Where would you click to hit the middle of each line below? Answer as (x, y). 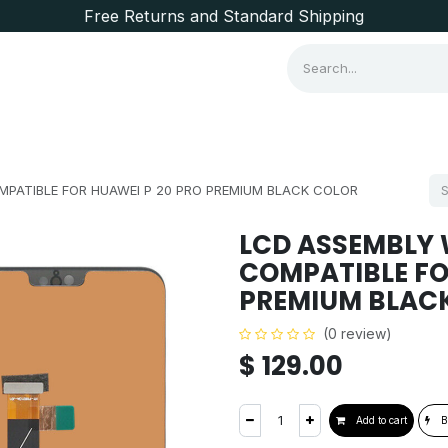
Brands (202, 126)
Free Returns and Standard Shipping (224, 16)
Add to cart (380, 420)
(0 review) (357, 333)
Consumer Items (88, 126)
